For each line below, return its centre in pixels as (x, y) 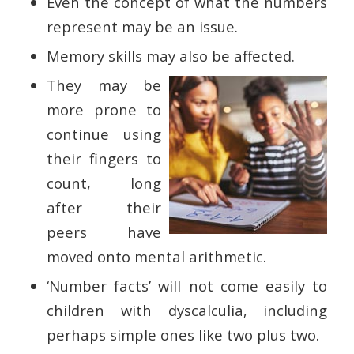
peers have (104, 232)
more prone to (104, 110)
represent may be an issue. (142, 27)
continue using (104, 134)
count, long (104, 183)
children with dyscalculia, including (187, 311)
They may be (104, 85)
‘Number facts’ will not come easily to (187, 286)
